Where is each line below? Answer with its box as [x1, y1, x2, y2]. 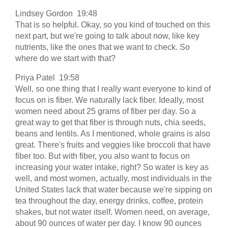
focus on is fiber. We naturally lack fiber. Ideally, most [15, 95, 204, 104]
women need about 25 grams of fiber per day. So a [15, 106, 196, 116]
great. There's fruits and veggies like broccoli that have [15, 140, 211, 149]
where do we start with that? [15, 53, 116, 63]
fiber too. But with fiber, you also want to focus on [15, 151, 190, 160]
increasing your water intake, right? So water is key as [15, 162, 209, 172]
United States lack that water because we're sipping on [15, 185, 212, 194]
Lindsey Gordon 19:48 [15, 9, 101, 18]
